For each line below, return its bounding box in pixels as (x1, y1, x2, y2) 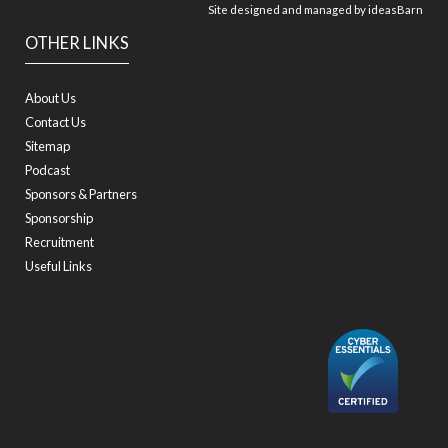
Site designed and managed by (208, 3, 368, 16)
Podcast (25, 162, 70, 178)
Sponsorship (25, 210, 93, 226)
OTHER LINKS (25, 33, 129, 53)
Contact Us (25, 114, 86, 130)
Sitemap (25, 138, 70, 154)
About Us (25, 90, 76, 106)
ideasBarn (368, 3, 423, 16)
